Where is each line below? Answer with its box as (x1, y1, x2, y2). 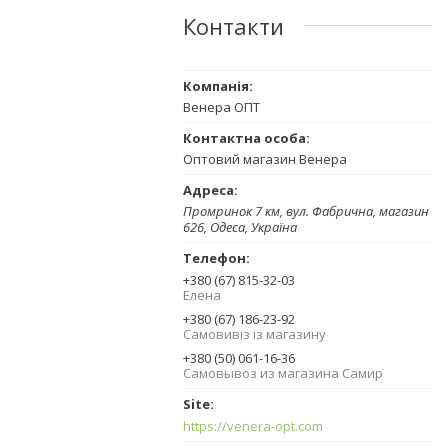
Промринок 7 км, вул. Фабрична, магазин (183, 201, 429, 220)
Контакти (183, 10, 284, 41)
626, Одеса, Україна (183, 217, 297, 236)
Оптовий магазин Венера (183, 149, 347, 168)
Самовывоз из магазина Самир (183, 363, 383, 382)
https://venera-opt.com (183, 417, 323, 436)
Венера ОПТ (183, 97, 260, 116)
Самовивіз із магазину (183, 324, 326, 343)
